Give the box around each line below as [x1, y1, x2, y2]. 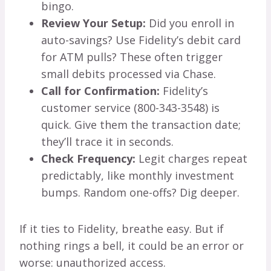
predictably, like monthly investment [41, 168, 234, 183]
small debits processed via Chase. [41, 67, 216, 82]
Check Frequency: [41, 151, 135, 166]
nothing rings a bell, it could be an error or [19, 238, 244, 253]
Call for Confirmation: [41, 83, 160, 99]
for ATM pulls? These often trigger [41, 50, 223, 65]
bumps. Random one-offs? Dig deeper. [41, 185, 240, 200]
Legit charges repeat [135, 151, 247, 166]
